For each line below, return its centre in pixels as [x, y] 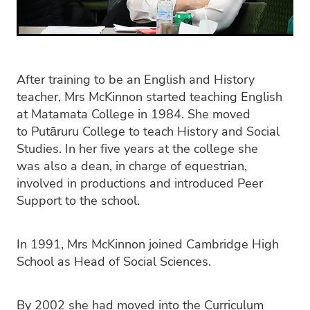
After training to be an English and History [136, 79]
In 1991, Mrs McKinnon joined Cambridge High [148, 244]
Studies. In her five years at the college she [137, 148]
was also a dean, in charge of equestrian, [132, 166]
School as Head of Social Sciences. [116, 261]
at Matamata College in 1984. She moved [134, 114]
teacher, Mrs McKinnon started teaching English [149, 97]
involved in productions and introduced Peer [140, 183]
